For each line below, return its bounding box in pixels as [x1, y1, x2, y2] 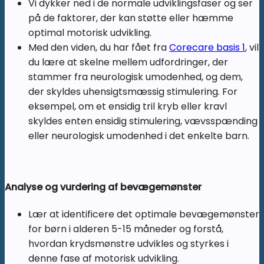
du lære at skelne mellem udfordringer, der [28, 55, 228, 69]
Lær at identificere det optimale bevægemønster [28, 207, 259, 222]
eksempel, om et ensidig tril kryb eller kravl [28, 99, 227, 113]
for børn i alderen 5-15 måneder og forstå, [28, 222, 223, 236]
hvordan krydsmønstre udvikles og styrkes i [28, 237, 229, 251]
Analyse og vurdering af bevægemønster [5, 180, 202, 194]
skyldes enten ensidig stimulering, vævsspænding [28, 114, 258, 128]
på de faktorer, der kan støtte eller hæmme [28, 11, 233, 25]
